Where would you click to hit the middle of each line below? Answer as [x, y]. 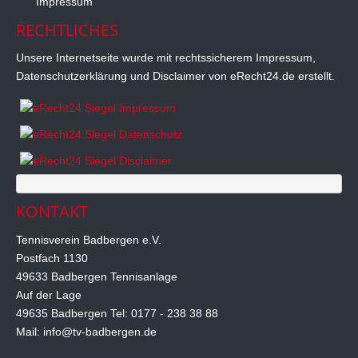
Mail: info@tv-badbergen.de [86, 331]
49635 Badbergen [63, 313]
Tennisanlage [144, 276]
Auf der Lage [49, 294]
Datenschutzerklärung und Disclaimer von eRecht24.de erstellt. [175, 76]
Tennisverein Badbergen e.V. [89, 239]
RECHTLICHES [67, 30]
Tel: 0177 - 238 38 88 [164, 313]
